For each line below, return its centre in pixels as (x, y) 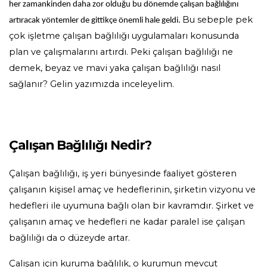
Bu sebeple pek (218, 19)
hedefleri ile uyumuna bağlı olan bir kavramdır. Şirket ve (131, 205)
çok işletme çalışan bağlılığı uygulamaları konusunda (124, 35)
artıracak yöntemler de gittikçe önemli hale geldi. (96, 20)
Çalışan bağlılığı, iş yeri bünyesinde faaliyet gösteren (123, 173)
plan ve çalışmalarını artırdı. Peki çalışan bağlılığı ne (121, 52)
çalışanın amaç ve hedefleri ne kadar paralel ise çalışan (127, 221)
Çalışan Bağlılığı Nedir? (80, 145)
